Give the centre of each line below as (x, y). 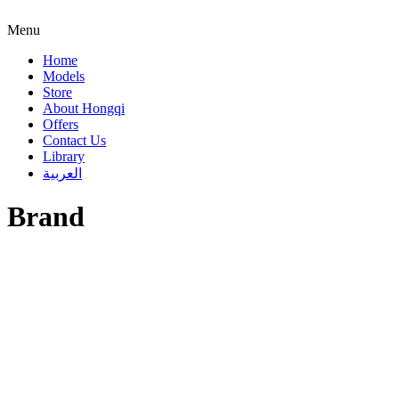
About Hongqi (84, 108)
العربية (62, 173)
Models (64, 76)
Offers (61, 124)
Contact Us (74, 140)
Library (64, 156)
